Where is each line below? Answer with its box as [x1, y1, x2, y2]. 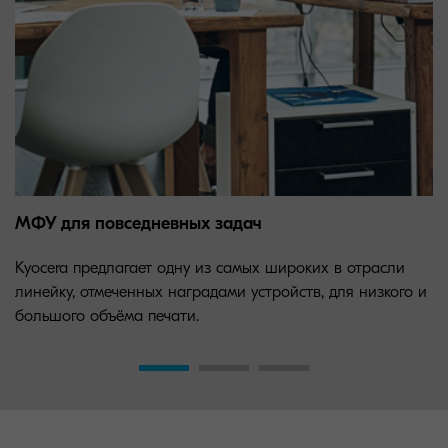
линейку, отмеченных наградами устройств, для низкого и [15, 282, 427, 301]
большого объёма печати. [15, 306, 199, 325]
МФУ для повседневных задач [15, 212, 262, 234]
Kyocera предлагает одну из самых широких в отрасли [15, 258, 405, 277]
